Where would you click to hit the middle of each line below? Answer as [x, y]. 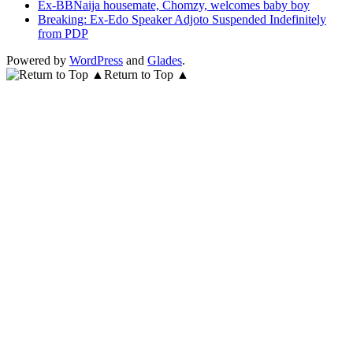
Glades [165, 60]
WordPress [96, 60]
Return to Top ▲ [147, 74]
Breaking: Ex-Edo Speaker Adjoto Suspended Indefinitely [182, 19]
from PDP [63, 33]
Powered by [38, 60]
